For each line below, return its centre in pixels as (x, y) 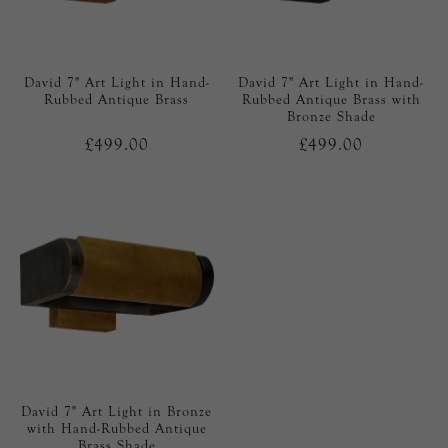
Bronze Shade (331, 117)
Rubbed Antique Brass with (331, 100)
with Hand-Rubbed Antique (116, 429)
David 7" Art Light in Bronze (117, 412)
